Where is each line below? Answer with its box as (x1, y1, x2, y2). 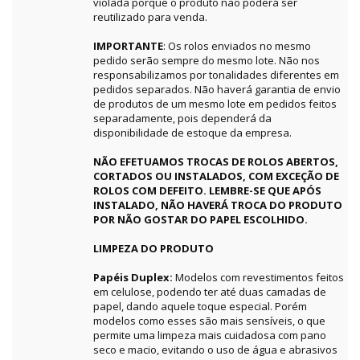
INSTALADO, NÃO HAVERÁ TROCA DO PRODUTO (93, 198, 342, 213)
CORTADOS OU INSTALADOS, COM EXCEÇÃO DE (93, 169, 339, 184)
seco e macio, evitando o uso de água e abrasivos (93, 342, 337, 358)
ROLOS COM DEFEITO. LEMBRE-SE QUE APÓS (93, 183, 321, 198)
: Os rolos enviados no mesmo (163, 39, 311, 54)
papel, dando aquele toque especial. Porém (93, 299, 307, 314)
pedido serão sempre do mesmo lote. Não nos (93, 53, 320, 68)
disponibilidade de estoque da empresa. (93, 125, 292, 141)
